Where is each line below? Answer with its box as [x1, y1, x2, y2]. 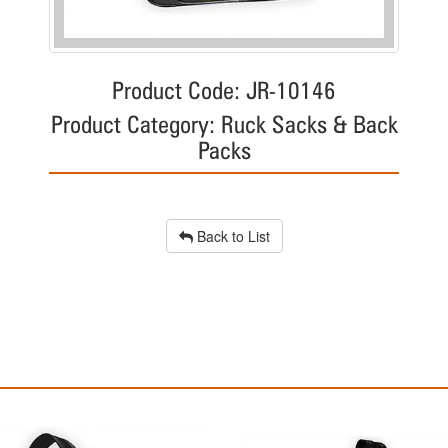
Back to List [192, 226, 270, 247]
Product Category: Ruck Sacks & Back [50, 110, 398, 140]
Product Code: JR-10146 [112, 76, 336, 106]
